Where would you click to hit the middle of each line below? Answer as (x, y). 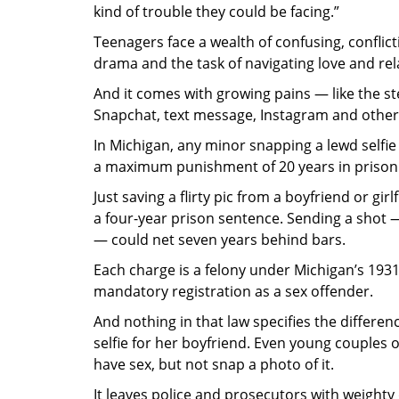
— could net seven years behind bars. (220, 240)
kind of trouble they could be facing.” (216, 12)
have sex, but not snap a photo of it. (214, 365)
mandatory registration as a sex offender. (233, 292)
